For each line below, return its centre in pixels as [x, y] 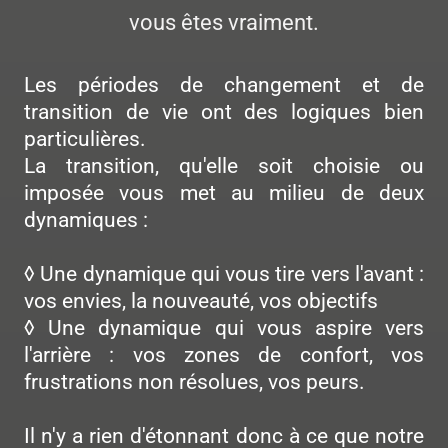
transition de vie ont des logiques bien [224, 111]
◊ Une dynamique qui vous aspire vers [224, 327]
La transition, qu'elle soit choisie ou [224, 165]
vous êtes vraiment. [224, 22]
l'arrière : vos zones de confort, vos [224, 354]
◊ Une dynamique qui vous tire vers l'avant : [224, 273]
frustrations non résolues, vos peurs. [194, 381]
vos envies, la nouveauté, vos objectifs [201, 300]
